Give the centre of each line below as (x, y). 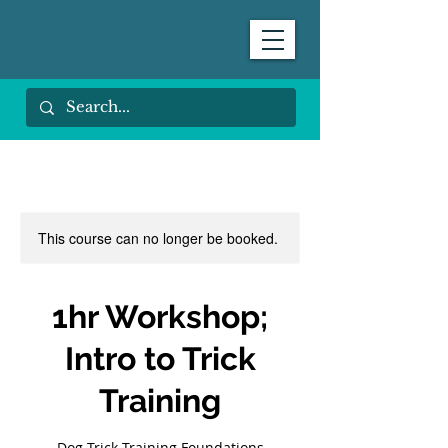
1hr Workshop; (160, 316)
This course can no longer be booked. (158, 238)
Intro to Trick (160, 358)
